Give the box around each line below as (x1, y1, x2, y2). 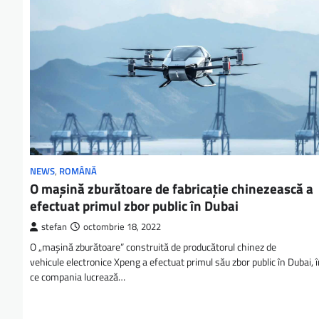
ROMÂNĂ (59, 164, 97, 179)
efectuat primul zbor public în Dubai (30, 195, 239, 216)
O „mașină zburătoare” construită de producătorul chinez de (30, 239, 276, 256)
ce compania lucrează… (30, 269, 125, 286)
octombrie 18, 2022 (83, 220, 161, 234)
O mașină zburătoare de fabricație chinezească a (30, 178, 313, 199)
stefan (41, 220, 67, 234)
